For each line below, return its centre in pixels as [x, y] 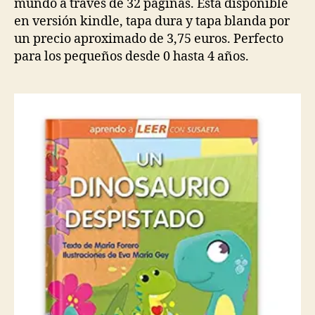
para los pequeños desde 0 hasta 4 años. [131, 57]
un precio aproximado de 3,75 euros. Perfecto [149, 39]
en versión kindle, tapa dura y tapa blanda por [152, 21]
